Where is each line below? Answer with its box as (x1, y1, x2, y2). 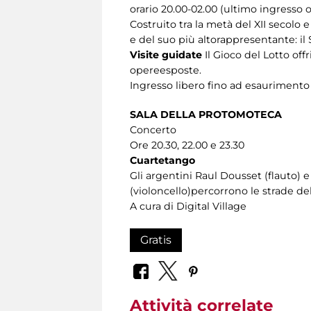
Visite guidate (130, 48, 202, 61)
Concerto (130, 123, 176, 136)
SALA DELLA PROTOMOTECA (130, 108, 282, 121)
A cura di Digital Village (130, 199, 246, 212)
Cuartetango (130, 153, 195, 167)
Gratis (140, 233, 171, 246)
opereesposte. (130, 63, 201, 76)
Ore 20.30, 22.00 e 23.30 (130, 138, 244, 151)
